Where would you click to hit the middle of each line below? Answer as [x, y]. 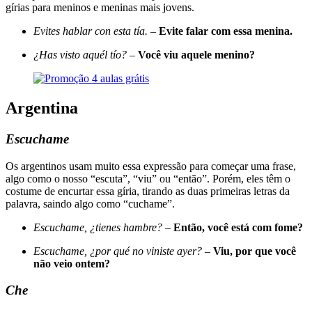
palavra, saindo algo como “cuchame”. [90, 203]
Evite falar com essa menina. [224, 31]
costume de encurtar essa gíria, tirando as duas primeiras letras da [148, 191]
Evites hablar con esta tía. [92, 31]
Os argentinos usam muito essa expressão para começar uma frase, [151, 166]
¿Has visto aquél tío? [80, 55]
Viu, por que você [255, 251]
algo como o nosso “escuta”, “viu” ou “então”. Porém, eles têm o [148, 178]
